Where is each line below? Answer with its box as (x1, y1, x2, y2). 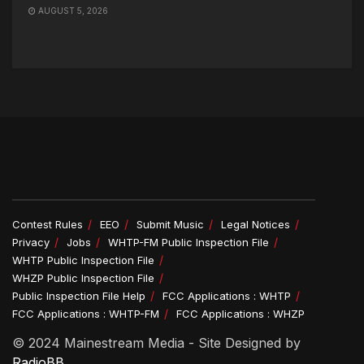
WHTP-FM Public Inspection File (108, 235, 269, 249)
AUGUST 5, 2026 (36, 5, 108, 15)
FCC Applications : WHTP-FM (12, 306, 159, 320)
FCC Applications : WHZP (176, 306, 305, 320)
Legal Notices (221, 217, 290, 231)
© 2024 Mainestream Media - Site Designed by (12, 334, 301, 351)
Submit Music (136, 217, 204, 231)
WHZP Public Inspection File (12, 271, 154, 284)
